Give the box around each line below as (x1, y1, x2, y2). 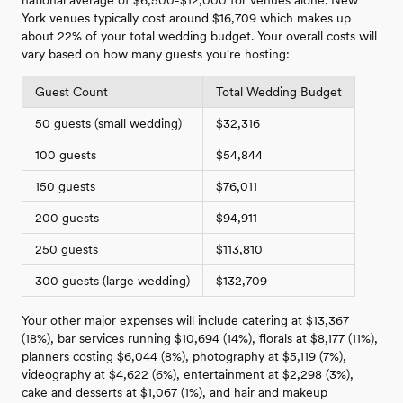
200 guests (35, 210, 99, 225)
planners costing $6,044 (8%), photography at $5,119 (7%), (22, 348, 346, 363)
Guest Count (35, 84, 108, 99)
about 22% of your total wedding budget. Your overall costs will (22, 28, 377, 43)
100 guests (35, 147, 96, 162)
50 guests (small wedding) (35, 115, 182, 130)
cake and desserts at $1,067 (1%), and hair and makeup (22, 384, 327, 399)
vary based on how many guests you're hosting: (22, 46, 290, 61)
